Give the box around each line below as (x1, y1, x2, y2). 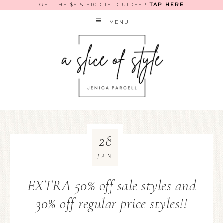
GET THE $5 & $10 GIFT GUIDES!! (39, 1, 150, 8)
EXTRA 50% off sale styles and (27, 176, 196, 195)
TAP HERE (149, 1, 184, 8)
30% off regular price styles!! (36, 194, 187, 213)
